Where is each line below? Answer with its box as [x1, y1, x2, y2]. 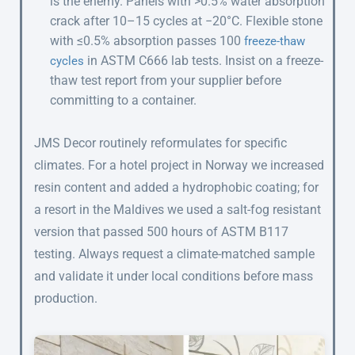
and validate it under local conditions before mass [34, 269, 313, 284]
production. [34, 291, 97, 307]
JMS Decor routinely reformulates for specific [34, 136, 287, 151]
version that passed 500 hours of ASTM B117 [34, 224, 288, 240]
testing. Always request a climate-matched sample [34, 246, 315, 262]
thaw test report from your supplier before [50, 73, 281, 89]
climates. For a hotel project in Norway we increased [34, 158, 324, 174]
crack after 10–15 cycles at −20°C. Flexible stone [50, 13, 323, 29]
